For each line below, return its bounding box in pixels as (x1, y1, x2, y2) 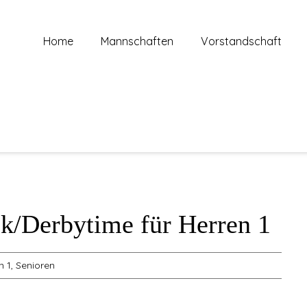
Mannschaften (100, 34, 173, 48)
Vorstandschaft (200, 34, 282, 48)
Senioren (16, 259, 55, 271)
